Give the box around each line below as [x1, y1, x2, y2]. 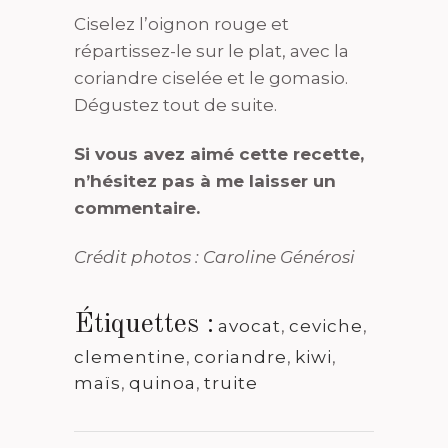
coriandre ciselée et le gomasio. [74, 67, 348, 88]
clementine [74, 346, 186, 367]
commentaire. [74, 197, 200, 218]
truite [204, 372, 258, 393]
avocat [218, 315, 281, 336]
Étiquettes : [74, 310, 214, 339]
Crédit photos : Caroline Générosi [74, 246, 355, 267]
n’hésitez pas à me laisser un [74, 170, 336, 191]
